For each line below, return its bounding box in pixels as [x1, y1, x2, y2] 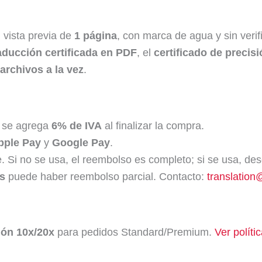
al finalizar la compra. [102, 119, 204, 132]
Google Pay [52, 136, 110, 149]
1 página [74, 29, 117, 42]
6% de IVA [51, 119, 102, 132]
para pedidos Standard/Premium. [54, 226, 215, 239]
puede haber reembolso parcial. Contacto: [5, 170, 207, 182]
